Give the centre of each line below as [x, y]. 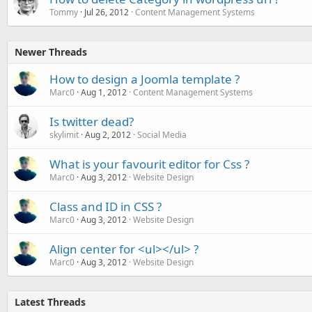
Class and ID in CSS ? [106, 206]
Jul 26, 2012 [107, 12]
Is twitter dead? [92, 122]
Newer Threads [51, 52]
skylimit [64, 135]
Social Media [162, 135]
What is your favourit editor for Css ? [149, 164]
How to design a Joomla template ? [145, 79]
